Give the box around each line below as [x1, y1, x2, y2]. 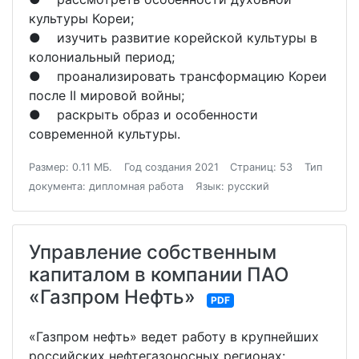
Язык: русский [195, 180, 269, 193]
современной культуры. [29, 126, 180, 143]
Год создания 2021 [123, 161, 219, 174]
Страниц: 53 [230, 161, 293, 174]
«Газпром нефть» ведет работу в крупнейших [29, 329, 319, 345]
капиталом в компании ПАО [29, 263, 288, 287]
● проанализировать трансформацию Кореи [29, 68, 327, 85]
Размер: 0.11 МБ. [29, 161, 112, 174]
